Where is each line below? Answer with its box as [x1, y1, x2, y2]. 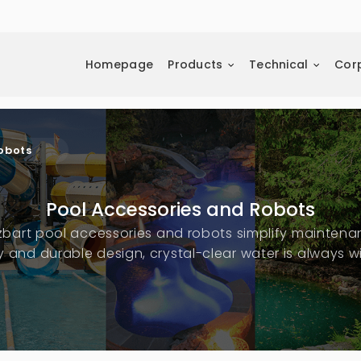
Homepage [85, 56, 154, 73]
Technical [248, 56, 309, 73]
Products [168, 56, 223, 73]
